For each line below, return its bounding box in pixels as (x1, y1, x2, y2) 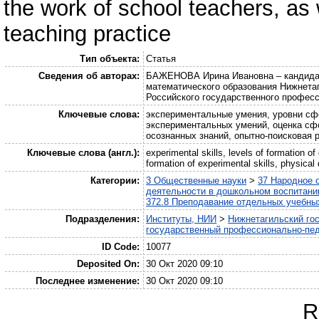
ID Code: (101, 241, 140, 252)
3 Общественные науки (146, 174, 247, 186)
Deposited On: (76, 258, 140, 269)
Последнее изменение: (35, 275, 140, 286)
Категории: (90, 174, 140, 186)
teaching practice (4, 21, 171, 47)
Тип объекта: (79, 53, 140, 64)
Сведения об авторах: (38, 70, 140, 81)
